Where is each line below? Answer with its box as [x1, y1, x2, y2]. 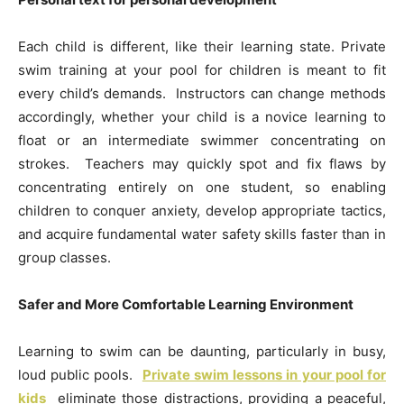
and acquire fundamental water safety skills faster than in [18, 225, 386, 243]
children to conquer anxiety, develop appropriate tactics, [18, 202, 386, 220]
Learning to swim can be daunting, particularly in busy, [18, 343, 386, 361]
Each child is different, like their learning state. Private [18, 38, 386, 56]
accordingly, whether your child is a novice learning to [18, 108, 386, 126]
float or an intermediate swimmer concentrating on [18, 132, 386, 150]
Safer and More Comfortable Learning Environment [18, 296, 353, 314]
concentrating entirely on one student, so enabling [18, 179, 386, 197]
